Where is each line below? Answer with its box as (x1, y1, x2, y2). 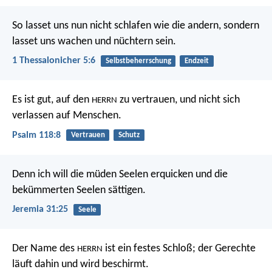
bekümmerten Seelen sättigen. (12, 184, 146, 196)
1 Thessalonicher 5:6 (12, 56, 95, 66)
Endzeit (184, 57, 209, 66)
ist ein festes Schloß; (103, 243, 195, 255)
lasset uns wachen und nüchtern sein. (12, 36, 176, 48)
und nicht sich (177, 94, 240, 106)
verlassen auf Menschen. (12, 110, 121, 122)
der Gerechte (195, 243, 256, 255)
